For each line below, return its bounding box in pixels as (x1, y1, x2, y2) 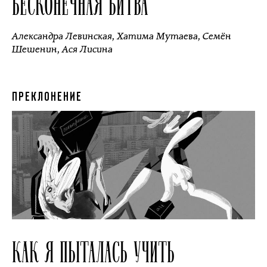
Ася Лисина (62, 43, 113, 55)
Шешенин (12, 43, 57, 55)
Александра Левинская (12, 30, 112, 42)
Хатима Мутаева (117, 30, 198, 42)
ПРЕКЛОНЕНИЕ (12, 92, 82, 103)
